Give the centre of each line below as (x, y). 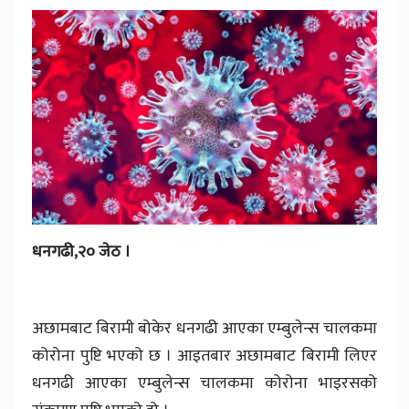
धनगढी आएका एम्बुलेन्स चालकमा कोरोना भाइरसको (204, 384)
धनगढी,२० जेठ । (81, 252)
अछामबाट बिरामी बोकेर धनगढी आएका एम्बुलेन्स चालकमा (204, 329)
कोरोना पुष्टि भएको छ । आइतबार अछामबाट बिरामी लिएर (204, 357)
